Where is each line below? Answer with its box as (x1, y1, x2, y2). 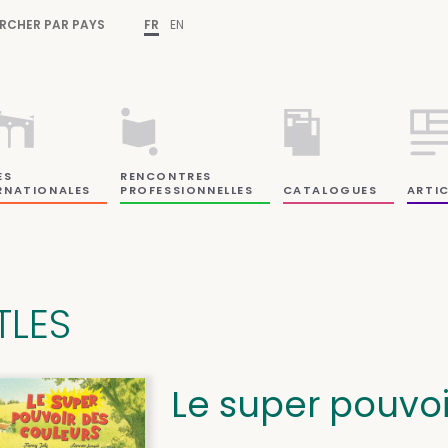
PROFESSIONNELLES (120, 181, 254, 198)
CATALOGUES (282, 181, 378, 198)
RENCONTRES (120, 167, 213, 184)
